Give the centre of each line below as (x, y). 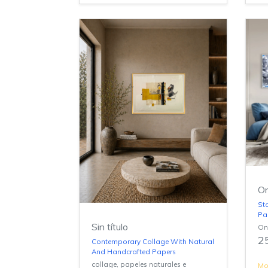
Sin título (110, 226)
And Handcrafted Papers (134, 251)
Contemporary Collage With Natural (153, 241)
